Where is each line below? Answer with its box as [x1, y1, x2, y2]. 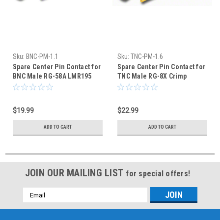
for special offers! [126, 169, 191, 179]
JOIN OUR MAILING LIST [25, 167, 126, 179]
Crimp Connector [13, 82, 65, 90]
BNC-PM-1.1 [26, 53, 58, 61]
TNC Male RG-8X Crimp [117, 72, 187, 81]
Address [23, 198, 49, 207]
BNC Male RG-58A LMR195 [13, 72, 92, 81]
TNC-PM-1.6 [131, 53, 163, 61]
